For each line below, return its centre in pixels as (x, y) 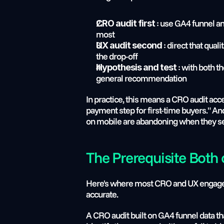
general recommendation (141, 78)
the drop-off (117, 56)
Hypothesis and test (136, 67)
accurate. (102, 194)
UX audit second (129, 45)
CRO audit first (125, 23)
